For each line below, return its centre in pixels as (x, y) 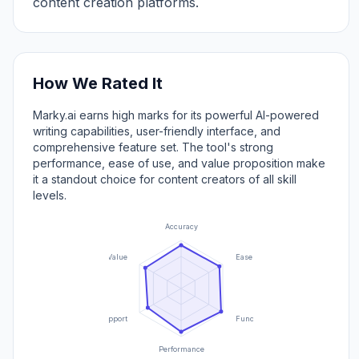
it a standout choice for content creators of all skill (165, 179)
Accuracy (181, 226)
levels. (50, 195)
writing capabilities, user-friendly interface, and (157, 131)
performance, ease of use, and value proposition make (179, 163)
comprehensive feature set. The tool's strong (153, 147)
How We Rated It (98, 83)
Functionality (259, 318)
